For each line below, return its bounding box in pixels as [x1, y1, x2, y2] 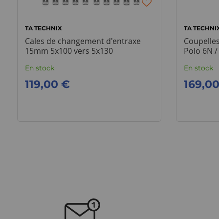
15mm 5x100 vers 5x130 [25, 45, 113, 56]
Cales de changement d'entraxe [25, 36, 141, 46]
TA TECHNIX [25, 24, 62, 32]
